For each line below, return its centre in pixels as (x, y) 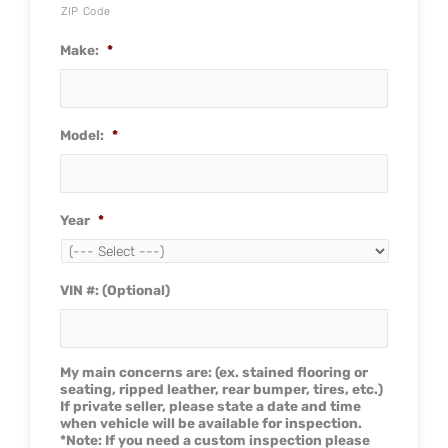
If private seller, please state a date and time (210, 405)
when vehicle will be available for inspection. (211, 422)
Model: (82, 134)
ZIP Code (86, 11)
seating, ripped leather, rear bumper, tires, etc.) (221, 388)
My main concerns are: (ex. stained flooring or (214, 371)
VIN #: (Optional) (115, 289)
